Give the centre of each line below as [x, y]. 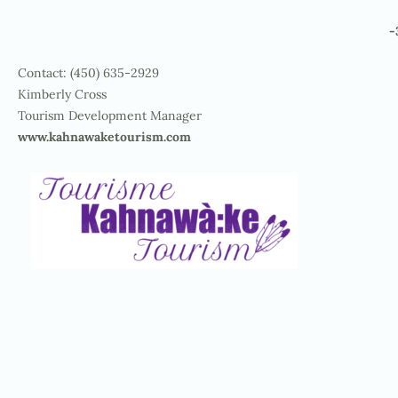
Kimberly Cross [62, 94]
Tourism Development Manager [110, 115]
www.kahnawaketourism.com [104, 137]
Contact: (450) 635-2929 [88, 73]
